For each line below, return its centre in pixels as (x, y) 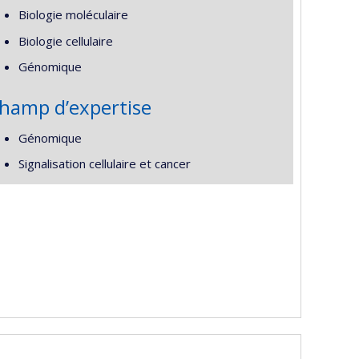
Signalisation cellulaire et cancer (104, 163)
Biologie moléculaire (73, 14)
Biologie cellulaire (65, 40)
